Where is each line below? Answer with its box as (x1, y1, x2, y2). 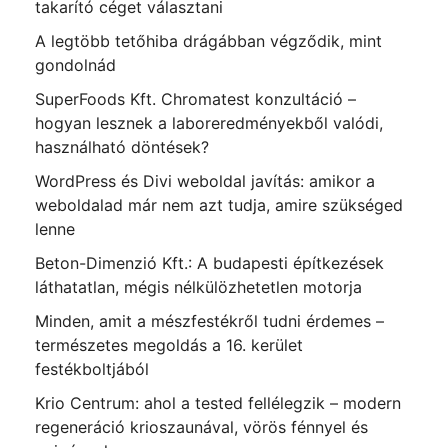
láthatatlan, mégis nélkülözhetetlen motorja (35, 277, 362, 298)
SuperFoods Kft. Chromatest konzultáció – (35, 89, 356, 110)
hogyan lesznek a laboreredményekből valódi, (35, 113, 383, 134)
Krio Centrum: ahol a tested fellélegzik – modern (35, 393, 401, 414)
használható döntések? (35, 137, 209, 158)
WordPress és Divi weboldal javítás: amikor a (35, 171, 375, 192)
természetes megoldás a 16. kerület (35, 335, 303, 356)
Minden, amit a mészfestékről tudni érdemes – (35, 311, 384, 332)
